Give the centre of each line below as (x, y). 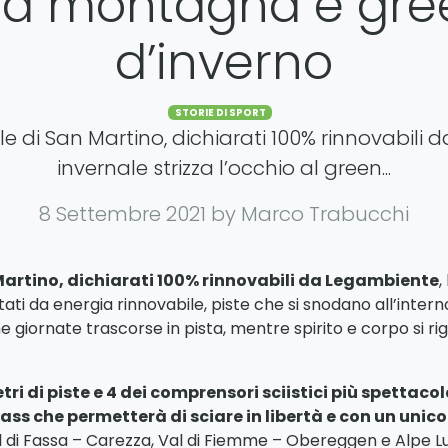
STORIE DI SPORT (220, 113)
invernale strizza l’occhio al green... (224, 168)
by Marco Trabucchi (310, 214)
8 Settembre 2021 (125, 214)
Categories (266, 110)
